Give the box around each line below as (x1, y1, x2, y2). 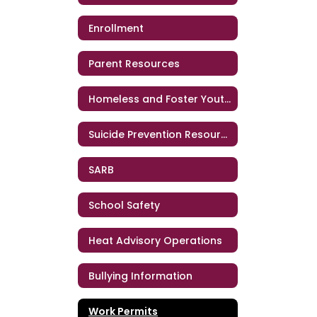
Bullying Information (88, 268, 192, 283)
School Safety (88, 197, 160, 212)
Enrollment (88, 21, 144, 35)
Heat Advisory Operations (88, 233, 222, 248)
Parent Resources (88, 56, 180, 71)
